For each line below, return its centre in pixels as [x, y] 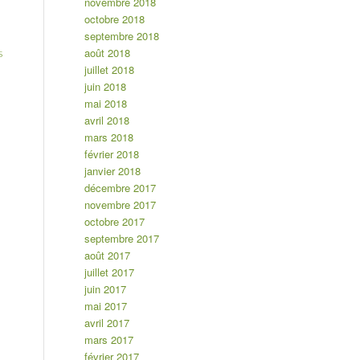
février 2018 [112, 154]
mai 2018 [106, 104]
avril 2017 [107, 323]
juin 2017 [106, 289]
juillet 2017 [110, 272]
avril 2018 [107, 121]
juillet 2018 [110, 70]
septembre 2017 [122, 239]
